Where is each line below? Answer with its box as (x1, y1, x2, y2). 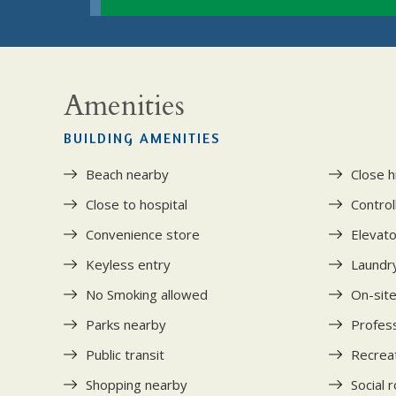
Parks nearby (86, 315, 166, 333)
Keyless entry (86, 255, 171, 273)
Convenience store (86, 225, 200, 243)
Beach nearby (86, 164, 169, 183)
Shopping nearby (86, 375, 187, 393)
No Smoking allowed (86, 285, 208, 303)
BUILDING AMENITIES (64, 128, 221, 147)
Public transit (86, 345, 164, 363)
